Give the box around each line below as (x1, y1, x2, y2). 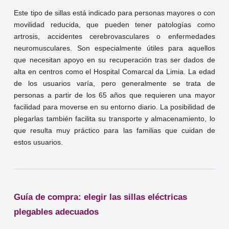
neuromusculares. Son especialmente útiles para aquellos (14, 44, 215, 53)
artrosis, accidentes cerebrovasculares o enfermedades (14, 33, 215, 41)
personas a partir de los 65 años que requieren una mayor (14, 91, 215, 100)
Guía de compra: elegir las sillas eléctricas (14, 192, 188, 202)
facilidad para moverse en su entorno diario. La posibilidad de (14, 103, 215, 111)
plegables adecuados (14, 207, 99, 217)
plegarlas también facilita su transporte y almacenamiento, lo (14, 115, 215, 123)
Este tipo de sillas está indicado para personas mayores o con (14, 9, 215, 17)
